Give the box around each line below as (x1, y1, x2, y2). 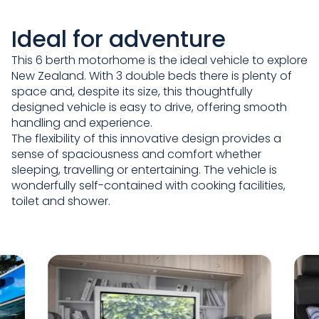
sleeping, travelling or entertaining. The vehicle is (11, 162, 277, 178)
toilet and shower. (11, 193, 110, 209)
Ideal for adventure (11, 23, 226, 55)
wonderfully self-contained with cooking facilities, (11, 177, 286, 194)
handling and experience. (11, 115, 152, 131)
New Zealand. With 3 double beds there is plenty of (11, 68, 292, 84)
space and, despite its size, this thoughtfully (11, 83, 253, 100)
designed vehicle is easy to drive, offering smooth (11, 99, 287, 115)
